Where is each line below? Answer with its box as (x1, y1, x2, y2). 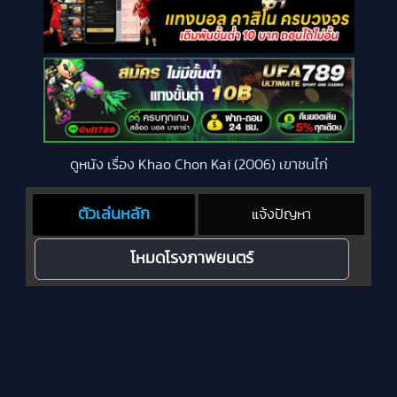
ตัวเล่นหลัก (78, 206, 151, 222)
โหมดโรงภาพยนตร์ (130, 250, 254, 267)
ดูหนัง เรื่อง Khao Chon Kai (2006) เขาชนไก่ (69, 158, 328, 172)
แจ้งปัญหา (252, 206, 312, 222)
